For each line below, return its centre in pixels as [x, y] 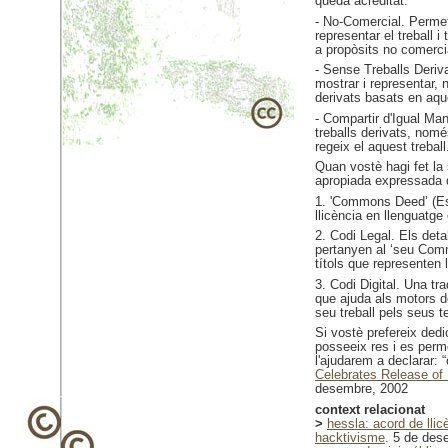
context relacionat [370, 409]
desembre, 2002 [361, 388]
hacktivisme [350, 437]
